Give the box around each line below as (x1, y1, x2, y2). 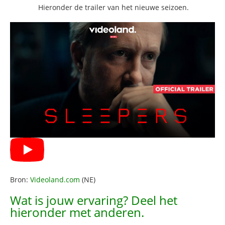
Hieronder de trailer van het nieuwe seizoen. (38, 3, 189, 13)
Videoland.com (30, 174, 80, 184)
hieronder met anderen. (10, 203, 144, 220)
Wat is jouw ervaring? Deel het (10, 191, 177, 208)
